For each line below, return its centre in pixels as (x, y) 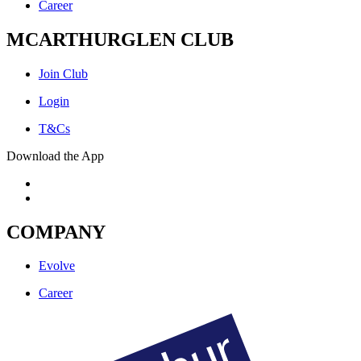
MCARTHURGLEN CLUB (120, 39)
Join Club (63, 73)
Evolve (57, 266)
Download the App (55, 156)
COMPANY (56, 232)
